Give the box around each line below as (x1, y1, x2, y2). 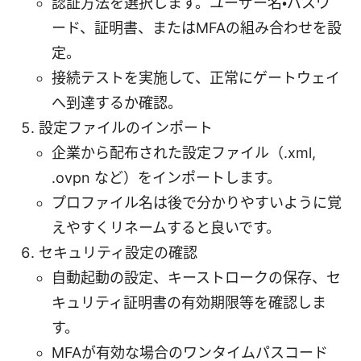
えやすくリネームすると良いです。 (52, 218, 280, 236)
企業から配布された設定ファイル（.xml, (52, 143, 316, 161)
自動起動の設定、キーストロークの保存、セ (52, 268, 341, 286)
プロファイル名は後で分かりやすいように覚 (52, 193, 342, 211)
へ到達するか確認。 (52, 93, 182, 111)
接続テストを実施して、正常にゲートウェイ (52, 68, 340, 86)
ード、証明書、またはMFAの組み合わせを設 (52, 19, 342, 36)
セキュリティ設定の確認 (39, 243, 197, 261)
